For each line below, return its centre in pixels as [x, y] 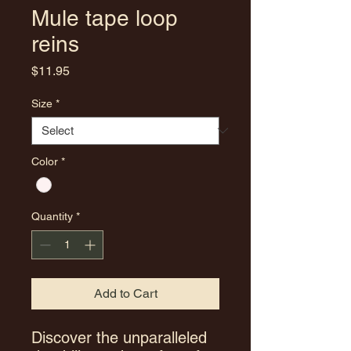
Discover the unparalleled [119, 337]
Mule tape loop [105, 18]
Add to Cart [125, 293]
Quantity [52, 216]
